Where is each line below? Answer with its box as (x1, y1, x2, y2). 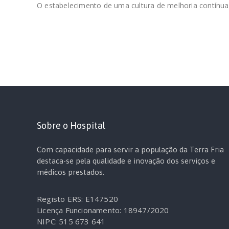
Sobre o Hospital (37, 120, 105, 131)
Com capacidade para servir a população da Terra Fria (37, 145, 224, 154)
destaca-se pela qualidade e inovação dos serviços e (37, 156, 215, 165)
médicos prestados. (37, 168, 104, 176)
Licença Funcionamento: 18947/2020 (37, 205, 169, 215)
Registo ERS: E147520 (37, 194, 118, 204)
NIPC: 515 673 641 (37, 216, 106, 226)
